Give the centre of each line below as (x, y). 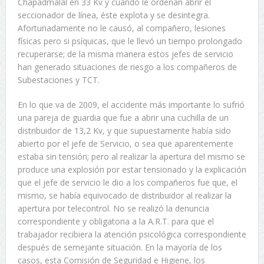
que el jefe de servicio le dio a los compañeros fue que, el (127, 182)
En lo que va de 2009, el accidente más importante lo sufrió (131, 105)
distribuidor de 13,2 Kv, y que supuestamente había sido (124, 131)
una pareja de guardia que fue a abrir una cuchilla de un (123, 118)
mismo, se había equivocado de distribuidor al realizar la (124, 195)
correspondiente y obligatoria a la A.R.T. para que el (115, 221)
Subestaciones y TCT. (58, 80)
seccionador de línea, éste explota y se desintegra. (113, 15)
